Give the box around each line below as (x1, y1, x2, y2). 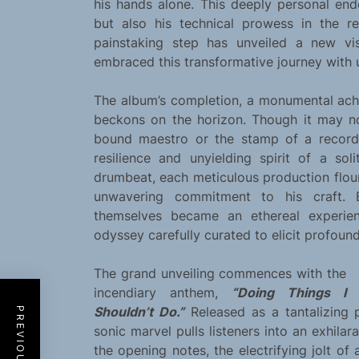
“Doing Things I (231, 284, 346, 301)
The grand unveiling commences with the (94, 265, 346, 282)
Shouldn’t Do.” (94, 304, 184, 321)
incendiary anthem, (94, 284, 232, 301)
